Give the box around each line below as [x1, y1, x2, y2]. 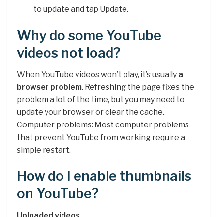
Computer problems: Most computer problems [17, 120, 189, 130]
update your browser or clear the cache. [17, 108, 164, 117]
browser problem [17, 82, 82, 92]
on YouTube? [17, 185, 99, 201]
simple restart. [17, 145, 71, 155]
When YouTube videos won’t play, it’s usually [17, 70, 178, 79]
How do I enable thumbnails [17, 168, 191, 184]
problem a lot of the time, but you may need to [17, 95, 185, 105]
